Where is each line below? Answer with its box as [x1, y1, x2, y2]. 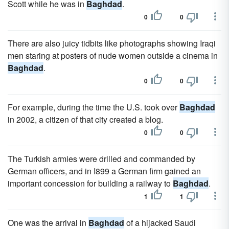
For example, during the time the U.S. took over [8, 101, 179, 113]
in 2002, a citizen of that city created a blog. [8, 113, 163, 125]
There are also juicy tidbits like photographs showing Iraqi [8, 37, 216, 49]
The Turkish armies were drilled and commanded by [8, 153, 195, 165]
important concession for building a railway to [8, 177, 173, 189]
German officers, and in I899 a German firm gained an [8, 165, 201, 177]
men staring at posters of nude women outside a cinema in [8, 50, 218, 61]
